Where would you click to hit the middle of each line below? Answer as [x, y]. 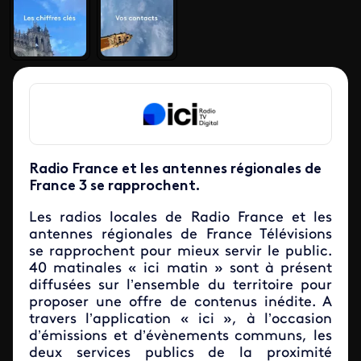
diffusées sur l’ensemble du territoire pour [180, 286]
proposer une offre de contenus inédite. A [180, 303]
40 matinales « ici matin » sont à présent [180, 269]
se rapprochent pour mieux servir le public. [180, 252]
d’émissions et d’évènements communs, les [180, 336]
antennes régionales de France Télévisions [180, 235]
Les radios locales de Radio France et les [180, 218]
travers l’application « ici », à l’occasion [180, 320]
